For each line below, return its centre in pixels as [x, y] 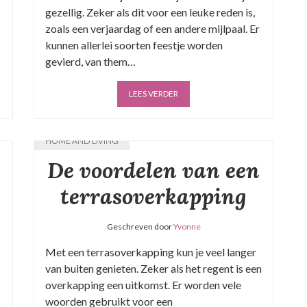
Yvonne [187, 226]
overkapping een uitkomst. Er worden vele [143, 285]
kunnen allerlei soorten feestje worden [134, 45]
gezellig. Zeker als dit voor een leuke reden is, [150, 12]
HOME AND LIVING [82, 141]
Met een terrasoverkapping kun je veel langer [151, 252]
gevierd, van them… [90, 61]
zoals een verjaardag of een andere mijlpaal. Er [152, 28]
